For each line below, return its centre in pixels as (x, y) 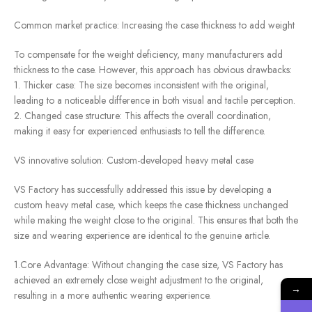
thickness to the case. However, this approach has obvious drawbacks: (153, 70)
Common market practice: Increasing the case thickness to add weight (154, 25)
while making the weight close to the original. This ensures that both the (156, 220)
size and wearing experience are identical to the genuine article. (142, 236)
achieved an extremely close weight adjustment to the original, (139, 280)
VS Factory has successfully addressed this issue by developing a (143, 190)
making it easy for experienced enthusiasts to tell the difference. (140, 131)
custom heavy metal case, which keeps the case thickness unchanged (151, 205)
